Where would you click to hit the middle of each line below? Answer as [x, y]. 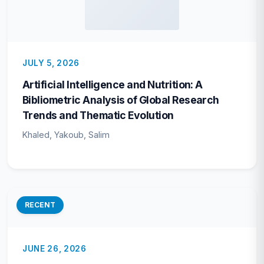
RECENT [40, 205]
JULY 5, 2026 [51, 63]
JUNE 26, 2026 [55, 249]
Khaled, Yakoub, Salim [66, 135]
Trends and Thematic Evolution [98, 115]
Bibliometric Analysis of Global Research [121, 100]
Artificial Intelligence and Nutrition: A [113, 85]
